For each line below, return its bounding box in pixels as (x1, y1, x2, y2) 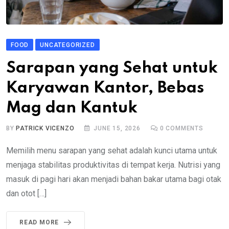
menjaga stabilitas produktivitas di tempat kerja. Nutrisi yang (6, 159, 220, 170)
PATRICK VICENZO (16, 124, 75, 132)
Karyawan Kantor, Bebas (6, 80, 204, 96)
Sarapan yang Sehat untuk (6, 60, 218, 76)
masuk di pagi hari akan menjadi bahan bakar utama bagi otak (6, 174, 221, 184)
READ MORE (19, 218, 59, 226)
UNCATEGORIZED (40, 41, 95, 49)
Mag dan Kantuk (6, 100, 138, 116)
